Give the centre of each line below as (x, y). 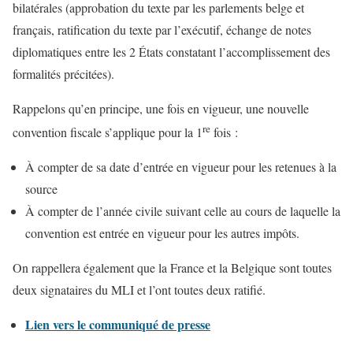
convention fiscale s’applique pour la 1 (108, 132)
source (43, 189)
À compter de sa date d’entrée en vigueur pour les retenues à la (181, 167)
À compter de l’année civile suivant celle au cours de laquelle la (183, 211)
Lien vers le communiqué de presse (118, 325)
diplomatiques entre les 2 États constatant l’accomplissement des (171, 52)
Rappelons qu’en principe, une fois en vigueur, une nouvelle (161, 108)
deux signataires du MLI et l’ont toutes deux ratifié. (139, 290)
